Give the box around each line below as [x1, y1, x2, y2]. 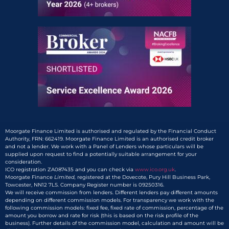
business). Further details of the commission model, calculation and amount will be [5, 220, 224, 227]
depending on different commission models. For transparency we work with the [5, 197, 214, 204]
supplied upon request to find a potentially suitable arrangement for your [5, 151, 197, 158]
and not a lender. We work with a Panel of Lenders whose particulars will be [5, 143, 203, 150]
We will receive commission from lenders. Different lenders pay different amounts [5, 189, 218, 196]
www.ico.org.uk [135, 166, 175, 173]
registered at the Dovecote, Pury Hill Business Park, [76, 174, 210, 181]
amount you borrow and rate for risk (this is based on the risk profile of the [5, 212, 198, 219]
